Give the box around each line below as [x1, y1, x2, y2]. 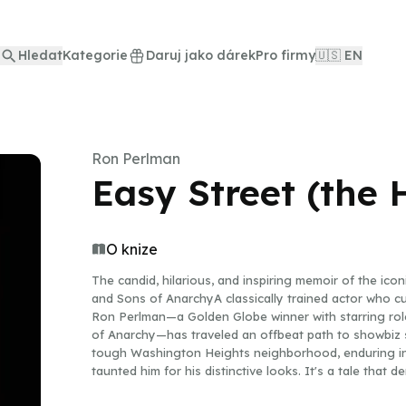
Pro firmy [256, 47, 315, 63]
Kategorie [63, 47, 128, 63]
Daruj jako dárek [146, 47, 256, 63]
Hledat [18, 47, 63, 63]
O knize [106, 240, 158, 258]
